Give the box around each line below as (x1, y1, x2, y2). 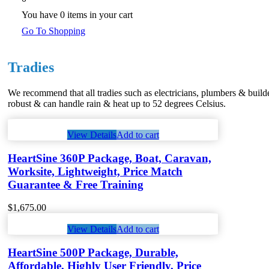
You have (22, 10, 61, 20)
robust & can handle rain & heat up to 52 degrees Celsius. (8, 98, 226, 109)
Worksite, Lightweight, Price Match (8, 165, 183, 178)
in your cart (87, 10, 133, 20)
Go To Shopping (22, 26, 86, 36)
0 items (60, 10, 88, 20)
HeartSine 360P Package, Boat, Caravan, (8, 151, 211, 165)
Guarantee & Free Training (8, 178, 144, 191)
